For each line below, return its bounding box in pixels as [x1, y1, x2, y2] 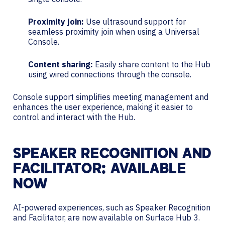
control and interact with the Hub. [13, 111, 135, 122]
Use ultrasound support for [84, 16, 186, 27]
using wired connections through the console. [28, 69, 191, 79]
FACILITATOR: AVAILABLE [13, 162, 186, 177]
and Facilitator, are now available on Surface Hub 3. [13, 212, 200, 222]
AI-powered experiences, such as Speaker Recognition [13, 202, 210, 212]
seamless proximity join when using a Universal [28, 26, 199, 37]
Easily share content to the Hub [93, 59, 210, 69]
